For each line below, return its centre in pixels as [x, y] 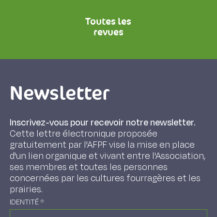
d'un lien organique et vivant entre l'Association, [108, 156]
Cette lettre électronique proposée [84, 134]
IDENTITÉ [25, 202]
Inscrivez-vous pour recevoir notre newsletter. [102, 123]
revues [108, 32]
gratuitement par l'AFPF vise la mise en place [102, 145]
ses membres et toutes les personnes [89, 167]
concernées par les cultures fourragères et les [105, 178]
